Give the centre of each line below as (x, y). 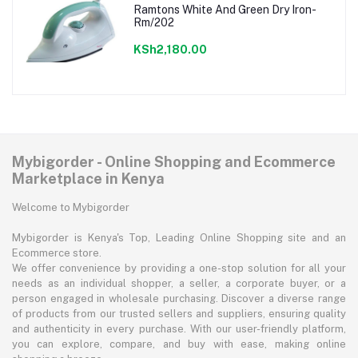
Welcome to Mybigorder (71, 208)
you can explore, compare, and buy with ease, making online (179, 344)
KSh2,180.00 (170, 49)
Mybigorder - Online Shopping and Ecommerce (174, 162)
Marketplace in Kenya (88, 179)
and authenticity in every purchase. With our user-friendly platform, (179, 329)
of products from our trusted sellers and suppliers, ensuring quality (179, 314)
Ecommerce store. (57, 253)
